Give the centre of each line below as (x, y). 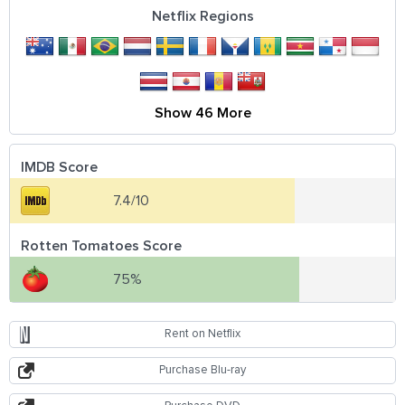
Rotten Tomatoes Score (101, 245)
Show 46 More (203, 113)
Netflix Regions (203, 16)
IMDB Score (59, 167)
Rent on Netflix (202, 334)
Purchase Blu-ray (202, 370)
